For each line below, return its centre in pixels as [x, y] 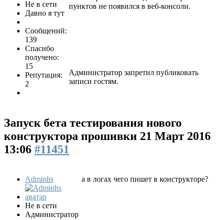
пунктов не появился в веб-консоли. [130, 6]
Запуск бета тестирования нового [93, 123]
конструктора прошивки [72, 136]
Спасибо [40, 48]
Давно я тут [45, 13]
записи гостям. [94, 81]
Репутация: [44, 75]
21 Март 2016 [175, 136]
